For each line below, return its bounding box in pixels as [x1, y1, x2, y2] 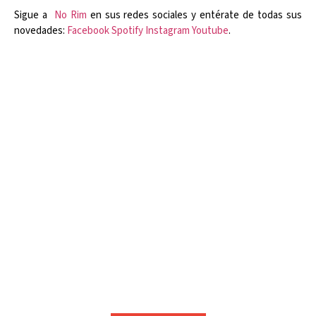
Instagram [145, 23, 190, 39]
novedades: [14, 23, 67, 39]
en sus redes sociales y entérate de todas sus [86, 8, 303, 23]
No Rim [54, 8, 87, 23]
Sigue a [14, 8, 54, 23]
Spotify [111, 23, 143, 39]
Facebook [67, 23, 109, 39]
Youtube [192, 23, 229, 39]
